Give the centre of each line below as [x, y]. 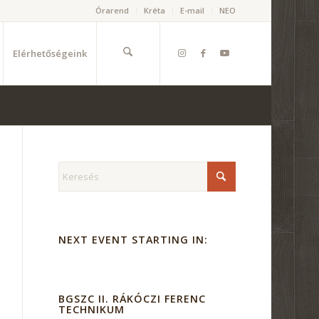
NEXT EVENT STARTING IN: [134, 240]
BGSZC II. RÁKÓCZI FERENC [132, 299]
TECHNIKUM [92, 309]
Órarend [112, 10]
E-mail [192, 10]
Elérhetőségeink [49, 53]
